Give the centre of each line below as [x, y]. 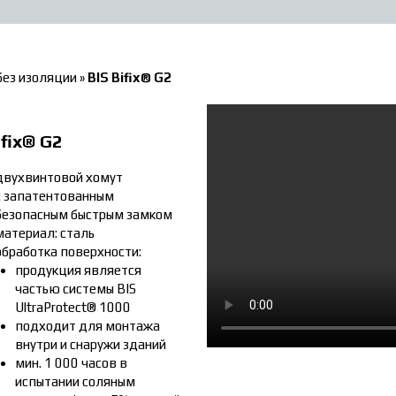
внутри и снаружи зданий [90, 344]
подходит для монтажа [87, 326]
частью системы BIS [75, 289]
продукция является [78, 270]
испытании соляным [75, 381]
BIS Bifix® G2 [129, 77]
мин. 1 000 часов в [71, 363]
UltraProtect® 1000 [72, 307]
